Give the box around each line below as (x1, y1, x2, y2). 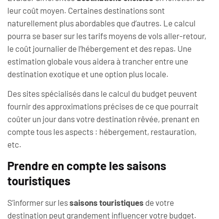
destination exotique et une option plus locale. (7, 68, 169, 79)
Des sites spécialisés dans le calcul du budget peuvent (7, 88, 197, 99)
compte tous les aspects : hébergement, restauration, (7, 127, 197, 137)
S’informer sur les (7, 197, 69, 207)
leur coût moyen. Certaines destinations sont (7, 5, 165, 15)
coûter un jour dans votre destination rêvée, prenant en (7, 114, 199, 124)
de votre (144, 197, 174, 207)
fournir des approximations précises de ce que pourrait (7, 101, 198, 111)
